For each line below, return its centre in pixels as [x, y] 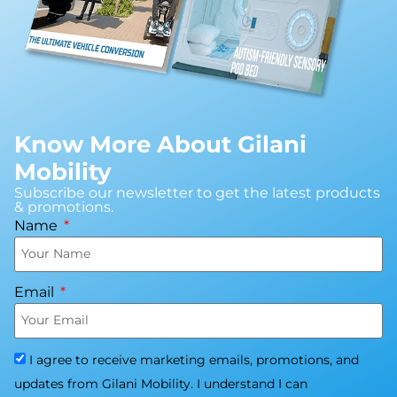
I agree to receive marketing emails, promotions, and [194, 359]
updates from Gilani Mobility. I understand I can [161, 383]
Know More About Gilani [160, 144]
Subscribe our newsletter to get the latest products [197, 192]
